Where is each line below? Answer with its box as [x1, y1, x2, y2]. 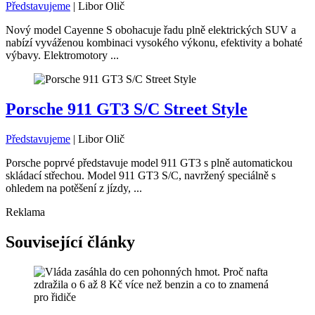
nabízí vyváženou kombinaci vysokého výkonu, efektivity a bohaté [6, 37, 302, 49]
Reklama [6, 206, 45, 219]
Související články [6, 233, 135, 252]
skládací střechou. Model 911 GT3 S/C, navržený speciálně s [6, 169, 276, 182]
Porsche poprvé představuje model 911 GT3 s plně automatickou [6, 157, 292, 169]
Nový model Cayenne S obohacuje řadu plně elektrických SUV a [6, 24, 296, 37]
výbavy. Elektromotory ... [6, 49, 119, 62]
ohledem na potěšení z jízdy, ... [6, 182, 142, 195]
